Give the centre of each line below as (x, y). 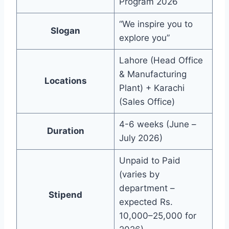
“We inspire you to (156, 24)
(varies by (139, 175)
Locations (65, 81)
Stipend (65, 195)
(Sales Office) (147, 102)
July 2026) (141, 138)
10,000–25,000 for (157, 216)
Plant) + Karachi (152, 88)
